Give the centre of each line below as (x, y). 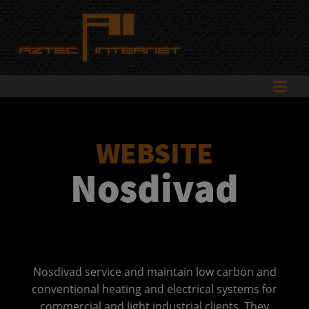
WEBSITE (154, 153)
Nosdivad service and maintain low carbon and (154, 272)
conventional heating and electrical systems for (154, 289)
